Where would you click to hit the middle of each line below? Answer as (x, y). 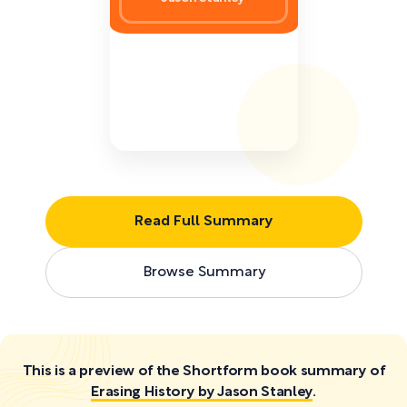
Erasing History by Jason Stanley (202, 392)
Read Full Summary (203, 221)
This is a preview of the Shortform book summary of (203, 371)
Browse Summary (203, 272)
